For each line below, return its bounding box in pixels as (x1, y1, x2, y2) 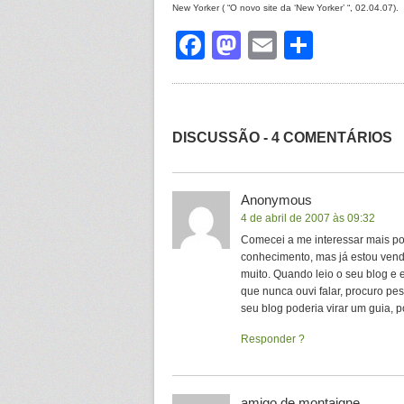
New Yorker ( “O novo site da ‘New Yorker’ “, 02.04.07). (172, 3, 399, 13)
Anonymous (241, 192, 312, 207)
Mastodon (241, 29, 369, 61)
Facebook (205, 29, 333, 61)
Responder (241, 333, 296, 345)
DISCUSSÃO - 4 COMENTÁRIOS (172, 130, 392, 145)
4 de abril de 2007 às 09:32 (241, 212, 375, 225)
